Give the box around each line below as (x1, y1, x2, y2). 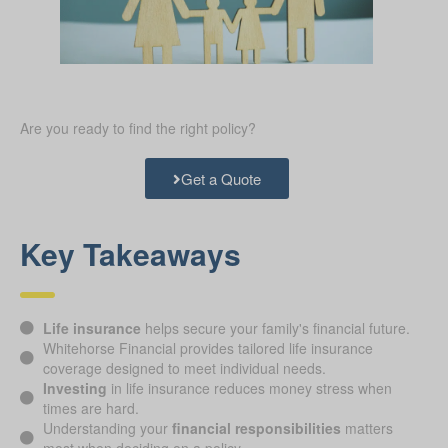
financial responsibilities (171, 418, 341, 439)
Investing (42, 378, 107, 399)
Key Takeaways (20, 232, 241, 276)
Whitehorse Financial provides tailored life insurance (42, 338, 373, 359)
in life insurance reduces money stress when (106, 378, 392, 399)
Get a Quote (180, 168, 261, 190)
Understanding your (42, 418, 172, 439)
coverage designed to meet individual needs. (42, 358, 326, 379)
